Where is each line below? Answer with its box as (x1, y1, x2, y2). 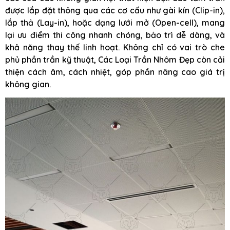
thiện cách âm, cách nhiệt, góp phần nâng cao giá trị (5, 66, 225, 77)
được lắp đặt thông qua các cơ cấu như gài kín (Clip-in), (5, 5, 225, 15)
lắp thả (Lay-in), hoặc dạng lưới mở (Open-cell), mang (5, 17, 225, 28)
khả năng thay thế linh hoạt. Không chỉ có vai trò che (5, 42, 225, 52)
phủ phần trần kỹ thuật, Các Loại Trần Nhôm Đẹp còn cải (5, 54, 225, 65)
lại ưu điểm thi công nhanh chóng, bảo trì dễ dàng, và (5, 29, 225, 40)
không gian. (5, 79, 51, 89)
